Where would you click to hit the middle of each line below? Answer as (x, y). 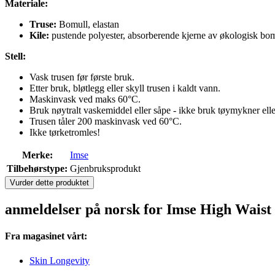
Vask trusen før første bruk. (82, 77)
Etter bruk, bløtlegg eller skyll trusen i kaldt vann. (125, 88)
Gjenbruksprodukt (105, 169)
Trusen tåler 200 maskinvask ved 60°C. (106, 122)
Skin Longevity (60, 260)
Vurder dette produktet (49, 183)
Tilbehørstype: (37, 169)
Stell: (15, 56)
